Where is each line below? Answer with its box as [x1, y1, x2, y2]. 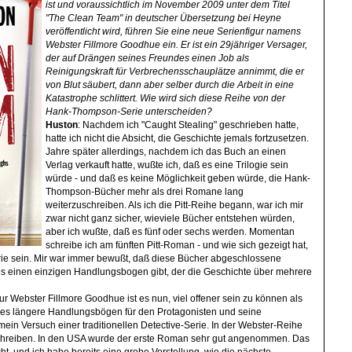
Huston [46, 119, 79, 130]
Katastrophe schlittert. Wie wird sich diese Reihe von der [46, 93, 286, 103]
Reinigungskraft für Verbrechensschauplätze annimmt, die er [46, 66, 305, 76]
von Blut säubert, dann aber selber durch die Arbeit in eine [46, 79, 295, 90]
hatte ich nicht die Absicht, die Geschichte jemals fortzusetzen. [46, 133, 310, 143]
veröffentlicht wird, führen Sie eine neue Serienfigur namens [46, 26, 302, 36]
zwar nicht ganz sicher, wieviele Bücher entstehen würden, [46, 213, 295, 223]
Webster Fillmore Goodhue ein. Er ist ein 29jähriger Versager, [46, 39, 308, 49]
